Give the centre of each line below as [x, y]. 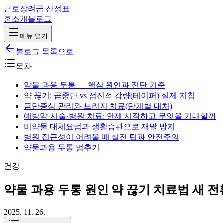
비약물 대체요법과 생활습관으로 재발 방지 [100, 127]
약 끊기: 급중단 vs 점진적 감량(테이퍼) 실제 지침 [110, 95]
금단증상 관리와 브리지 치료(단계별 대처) [98, 106]
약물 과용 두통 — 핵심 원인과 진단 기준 [95, 85]
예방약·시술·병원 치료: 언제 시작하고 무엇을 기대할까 [120, 116]
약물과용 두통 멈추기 [62, 148]
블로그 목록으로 [45, 52]
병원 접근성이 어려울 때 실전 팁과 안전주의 [102, 137]
